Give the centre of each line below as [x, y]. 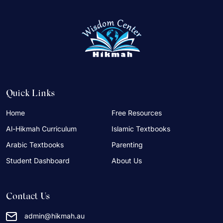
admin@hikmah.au [55, 216]
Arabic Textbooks [35, 145]
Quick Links [30, 94]
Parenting [127, 145]
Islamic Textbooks [141, 129]
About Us [127, 161]
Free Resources [137, 113]
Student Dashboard [38, 161]
